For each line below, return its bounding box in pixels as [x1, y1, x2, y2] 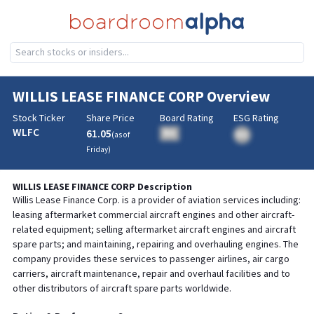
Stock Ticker [12, 112, 65, 125]
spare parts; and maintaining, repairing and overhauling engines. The [12, 238, 299, 251]
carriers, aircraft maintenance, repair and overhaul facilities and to [12, 268, 290, 280]
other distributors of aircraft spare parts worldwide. [12, 282, 231, 295]
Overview [203, 88, 270, 107]
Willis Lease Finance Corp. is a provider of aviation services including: [12, 194, 301, 207]
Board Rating [159, 112, 214, 125]
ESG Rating [233, 112, 279, 125]
